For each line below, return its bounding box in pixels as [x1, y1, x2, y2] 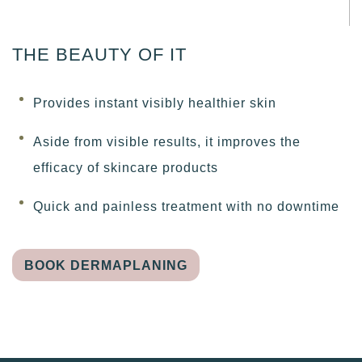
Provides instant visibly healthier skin [33, 96, 277, 111]
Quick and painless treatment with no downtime [33, 200, 340, 214]
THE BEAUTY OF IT [12, 44, 187, 65]
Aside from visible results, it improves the [33, 135, 301, 149]
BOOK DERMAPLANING [24, 258, 188, 272]
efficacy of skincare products [33, 161, 219, 175]
